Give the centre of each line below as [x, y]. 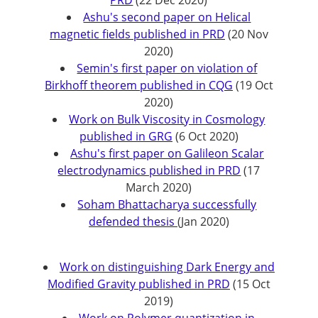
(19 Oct [253, 85]
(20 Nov [246, 34]
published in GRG [126, 136]
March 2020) [159, 187]
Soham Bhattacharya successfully [167, 204]
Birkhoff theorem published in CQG [138, 85]
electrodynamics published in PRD [149, 170]
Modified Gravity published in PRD [138, 284]
